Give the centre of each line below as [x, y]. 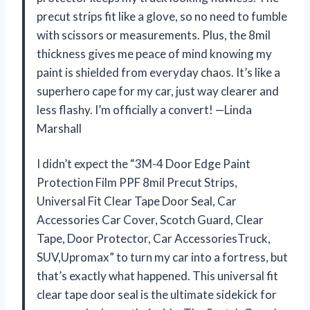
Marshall [59, 129]
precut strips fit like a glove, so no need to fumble [162, 17]
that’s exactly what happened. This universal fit [157, 276]
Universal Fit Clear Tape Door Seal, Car [137, 201]
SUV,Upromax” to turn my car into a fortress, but [162, 257]
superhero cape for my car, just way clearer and [158, 91]
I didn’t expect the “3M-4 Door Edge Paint [144, 164]
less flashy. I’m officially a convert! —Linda [144, 110]
